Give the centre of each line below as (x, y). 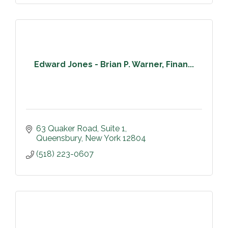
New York (103, 138)
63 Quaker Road (67, 129)
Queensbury (59, 138)
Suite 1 (113, 129)
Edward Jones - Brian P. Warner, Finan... (114, 64)
